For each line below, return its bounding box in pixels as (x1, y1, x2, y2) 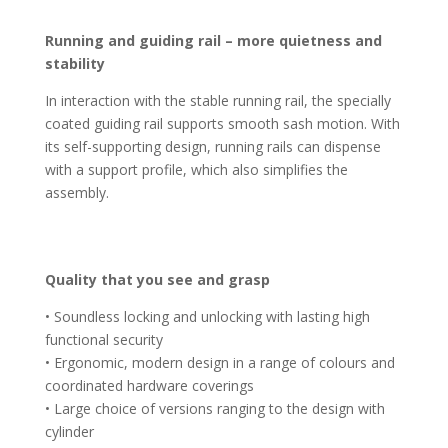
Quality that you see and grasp (44, 269, 270, 289)
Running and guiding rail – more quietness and (44, 30, 382, 50)
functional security (44, 329, 163, 349)
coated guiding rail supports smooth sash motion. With (44, 113, 400, 133)
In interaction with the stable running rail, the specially (44, 90, 391, 110)
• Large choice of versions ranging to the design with (44, 398, 385, 418)
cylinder (44, 421, 94, 441)
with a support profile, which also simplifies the (44, 159, 348, 179)
